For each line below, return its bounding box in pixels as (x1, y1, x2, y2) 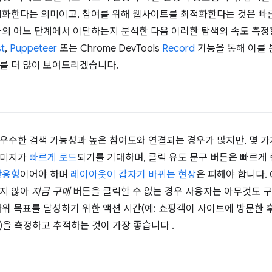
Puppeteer (10, 42, 57, 55)
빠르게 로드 (29, 152, 77, 165)
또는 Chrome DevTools (57, 42, 162, 55)
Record (162, 42, 195, 55)
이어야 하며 (20, 169, 70, 182)
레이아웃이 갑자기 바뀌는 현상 (70, 169, 196, 182)
